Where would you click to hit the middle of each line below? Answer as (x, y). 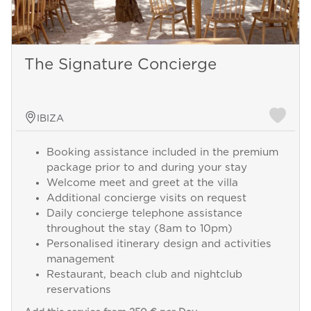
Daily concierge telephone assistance (144, 213)
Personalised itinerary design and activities (159, 244)
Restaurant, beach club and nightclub (144, 274)
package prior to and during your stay (146, 167)
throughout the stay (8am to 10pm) (139, 228)
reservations (78, 289)
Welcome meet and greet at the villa (142, 183)
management (80, 259)
